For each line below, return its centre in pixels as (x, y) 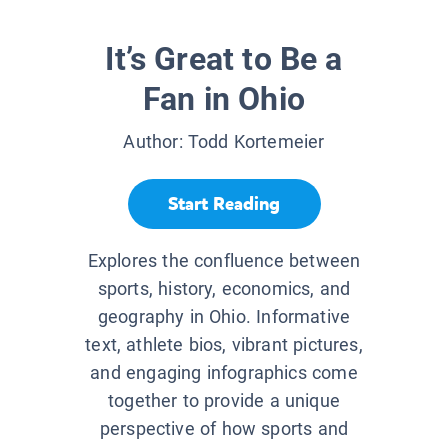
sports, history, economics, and (224, 289)
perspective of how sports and (224, 429)
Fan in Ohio (224, 99)
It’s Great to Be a (224, 59)
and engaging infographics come (224, 373)
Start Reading (224, 203)
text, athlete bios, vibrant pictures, (224, 345)
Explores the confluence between (224, 261)
